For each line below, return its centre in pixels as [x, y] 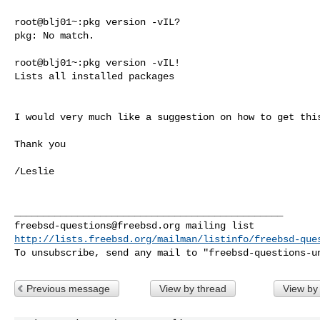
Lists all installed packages [94, 76]
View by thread [192, 288]
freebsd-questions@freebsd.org [97, 225]
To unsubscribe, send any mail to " [111, 252]
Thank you [40, 144]
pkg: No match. [54, 35]
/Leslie [34, 171]
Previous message [68, 288]
